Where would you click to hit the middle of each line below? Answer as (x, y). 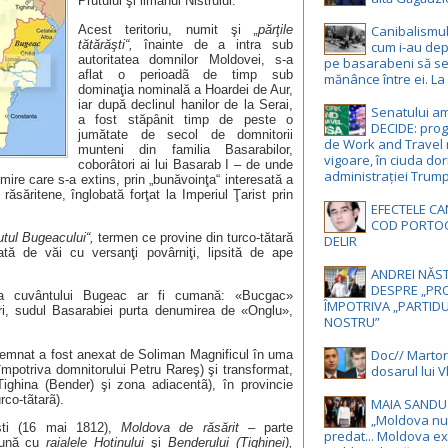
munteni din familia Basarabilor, (185, 149)
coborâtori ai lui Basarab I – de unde (185, 164)
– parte (266, 427)
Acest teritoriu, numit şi (166, 29)
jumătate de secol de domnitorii (185, 134)
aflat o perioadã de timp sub (185, 74)
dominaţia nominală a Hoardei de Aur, (185, 89)
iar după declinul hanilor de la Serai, (185, 104)
